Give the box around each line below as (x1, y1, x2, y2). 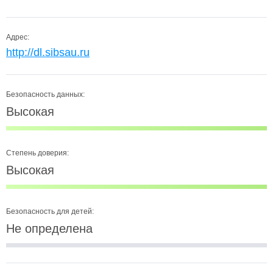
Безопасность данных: (6, 90, 85, 99)
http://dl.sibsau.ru (6, 46, 90, 58)
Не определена (6, 222, 93, 235)
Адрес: (6, 33, 29, 41)
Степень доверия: (6, 149, 69, 157)
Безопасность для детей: (6, 207, 94, 216)
